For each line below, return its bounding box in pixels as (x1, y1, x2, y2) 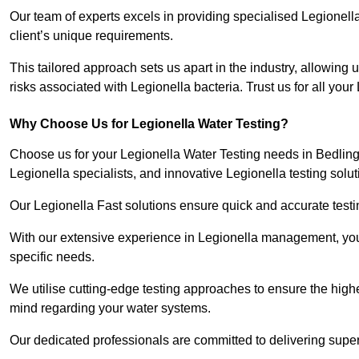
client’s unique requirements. (10, 29, 176, 43)
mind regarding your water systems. (10, 301, 211, 316)
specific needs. (10, 250, 95, 264)
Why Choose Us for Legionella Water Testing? (10, 117, 288, 131)
